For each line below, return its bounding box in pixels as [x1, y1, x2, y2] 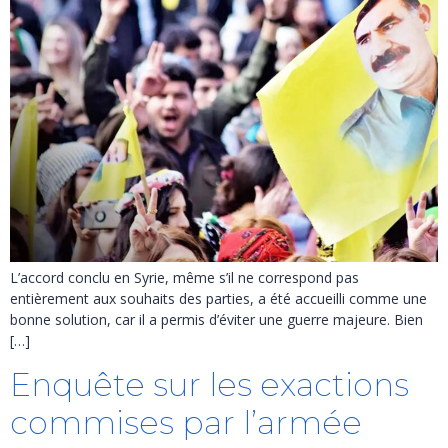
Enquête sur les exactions [10, 364, 409, 404]
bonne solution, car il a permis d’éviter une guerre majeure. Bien [10, 310, 423, 330]
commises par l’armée [10, 402, 362, 442]
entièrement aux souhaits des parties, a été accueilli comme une [10, 289, 427, 309]
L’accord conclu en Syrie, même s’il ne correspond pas [10, 268, 359, 288]
